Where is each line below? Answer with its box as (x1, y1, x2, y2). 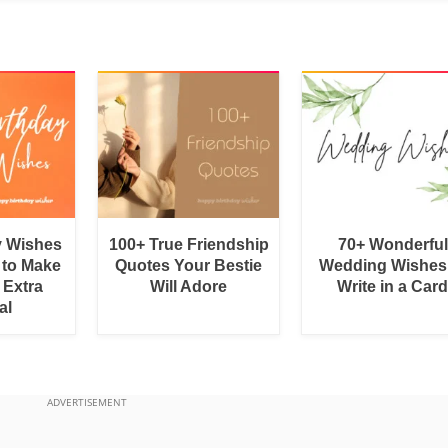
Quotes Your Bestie (115, 256, 263, 274)
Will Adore (150, 277, 228, 295)
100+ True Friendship (108, 235, 269, 253)
